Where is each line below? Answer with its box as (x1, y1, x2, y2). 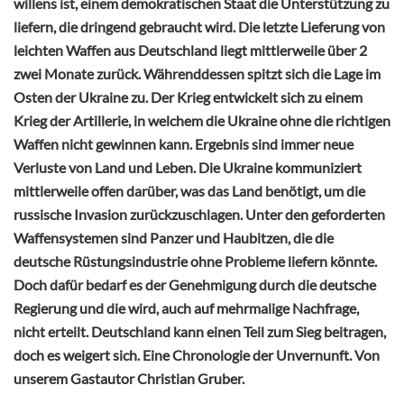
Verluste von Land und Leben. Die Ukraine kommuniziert (14, 158, 362, 176)
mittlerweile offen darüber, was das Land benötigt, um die (14, 181, 365, 199)
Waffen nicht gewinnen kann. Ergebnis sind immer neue (14, 134, 353, 152)
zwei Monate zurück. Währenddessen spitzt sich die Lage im (14, 64, 381, 82)
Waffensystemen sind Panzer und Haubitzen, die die (14, 228, 334, 246)
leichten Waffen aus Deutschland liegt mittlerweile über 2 (14, 41, 367, 59)
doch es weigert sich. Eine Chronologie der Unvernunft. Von (14, 345, 380, 363)
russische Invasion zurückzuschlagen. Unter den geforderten (14, 205, 385, 223)
